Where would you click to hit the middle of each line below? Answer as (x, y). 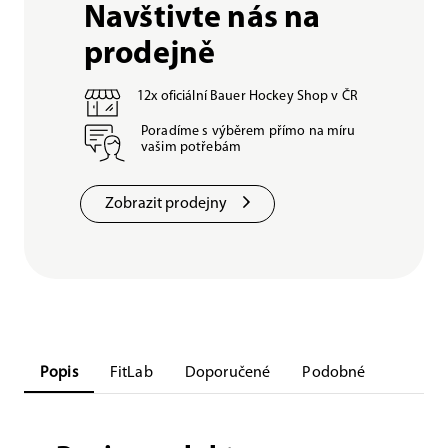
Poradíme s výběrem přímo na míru (248, 131)
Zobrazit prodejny (166, 204)
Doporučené (227, 373)
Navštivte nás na (202, 19)
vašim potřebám (191, 147)
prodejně (150, 55)
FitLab (131, 373)
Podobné (334, 373)
